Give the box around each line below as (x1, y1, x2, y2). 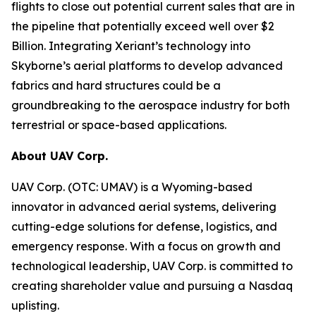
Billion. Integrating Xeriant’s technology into (11, 39, 250, 53)
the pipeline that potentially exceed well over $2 (11, 19, 274, 33)
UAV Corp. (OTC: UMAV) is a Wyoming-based (11, 180, 253, 194)
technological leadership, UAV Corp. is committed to (11, 259, 293, 273)
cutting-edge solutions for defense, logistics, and (11, 219, 277, 233)
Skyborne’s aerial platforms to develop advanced (11, 59, 283, 73)
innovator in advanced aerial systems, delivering (11, 200, 276, 214)
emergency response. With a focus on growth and (11, 239, 281, 253)
